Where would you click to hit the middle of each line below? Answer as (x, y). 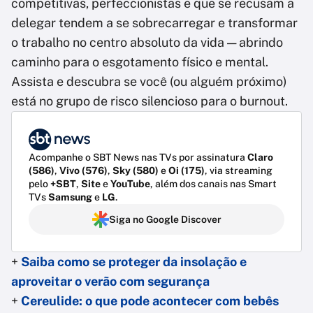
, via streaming (239, 171)
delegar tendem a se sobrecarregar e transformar (154, 23)
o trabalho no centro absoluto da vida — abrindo (147, 42)
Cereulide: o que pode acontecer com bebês (148, 301)
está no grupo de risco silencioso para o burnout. (150, 101)
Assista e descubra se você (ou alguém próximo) (149, 81)
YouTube (130, 184)
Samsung (70, 197)
